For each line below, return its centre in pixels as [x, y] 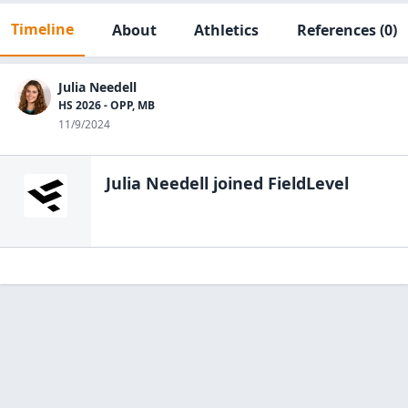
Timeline [42, 29]
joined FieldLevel [279, 183]
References [336, 30]
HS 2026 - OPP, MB [107, 105]
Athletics [227, 30]
